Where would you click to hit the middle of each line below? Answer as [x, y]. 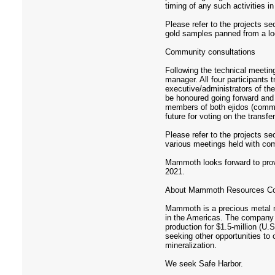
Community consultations [210, 52]
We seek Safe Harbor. [204, 264]
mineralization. [191, 245]
